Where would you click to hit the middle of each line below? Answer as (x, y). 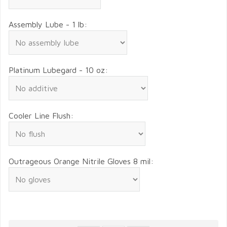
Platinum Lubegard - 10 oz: (58, 70)
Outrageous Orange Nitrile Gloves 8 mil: (81, 161)
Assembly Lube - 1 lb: (48, 25)
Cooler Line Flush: (41, 116)
